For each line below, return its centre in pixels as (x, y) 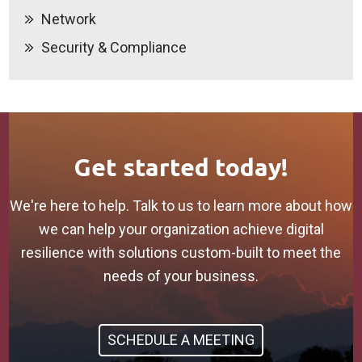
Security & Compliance (114, 47)
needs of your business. (181, 276)
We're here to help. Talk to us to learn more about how (181, 206)
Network (69, 19)
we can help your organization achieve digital (181, 229)
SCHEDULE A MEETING (181, 340)
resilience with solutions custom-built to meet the (181, 253)
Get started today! (181, 167)
